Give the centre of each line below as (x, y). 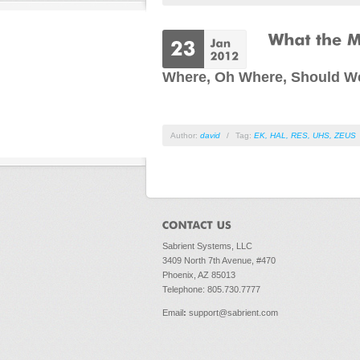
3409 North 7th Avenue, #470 (219, 260)
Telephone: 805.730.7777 (211, 289)
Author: (185, 135)
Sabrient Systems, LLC (207, 245)
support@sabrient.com (233, 312)
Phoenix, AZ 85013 (199, 274)
